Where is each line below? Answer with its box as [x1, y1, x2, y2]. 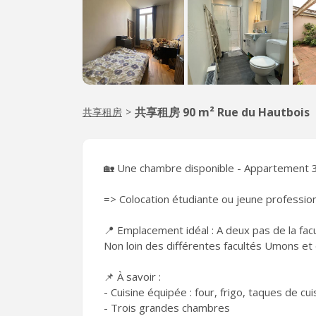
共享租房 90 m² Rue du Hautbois [135, 104, 310, 120]
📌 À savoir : [104, 269, 161, 284]
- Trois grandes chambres [104, 300, 230, 315]
